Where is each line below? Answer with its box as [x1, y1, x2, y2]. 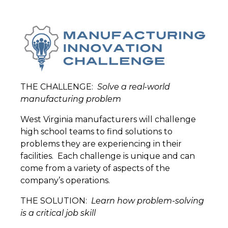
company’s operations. [20, 176, 110, 186]
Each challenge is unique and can [58, 151, 195, 161]
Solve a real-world [97, 82, 170, 92]
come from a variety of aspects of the [20, 163, 170, 174]
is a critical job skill [20, 208, 98, 218]
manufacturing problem [20, 94, 121, 104]
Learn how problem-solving [91, 196, 204, 206]
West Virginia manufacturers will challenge [20, 115, 196, 125]
